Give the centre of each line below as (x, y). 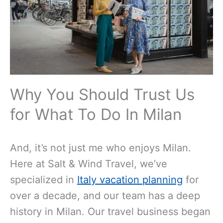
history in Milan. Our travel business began (110, 212)
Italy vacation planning (130, 180)
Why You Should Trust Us (102, 94)
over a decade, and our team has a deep (105, 196)
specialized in (44, 180)
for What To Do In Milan (96, 114)
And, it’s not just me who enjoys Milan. (101, 148)
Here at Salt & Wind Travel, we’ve (89, 164)
